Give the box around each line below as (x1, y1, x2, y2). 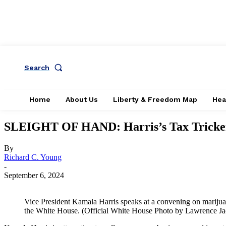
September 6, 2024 (4, 171, 64, 180)
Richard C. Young (4, 152, 62, 161)
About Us (66, 95, 98, 103)
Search (24, 63, 49, 72)
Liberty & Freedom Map (113, 95, 197, 103)
